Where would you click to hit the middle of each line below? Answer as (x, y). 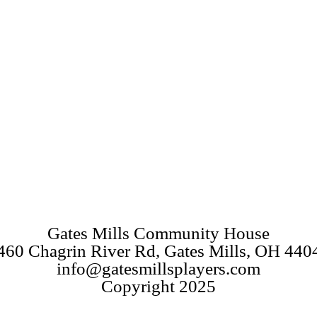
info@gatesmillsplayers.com (158, 269)
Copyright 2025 (158, 286)
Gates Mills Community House (158, 233)
